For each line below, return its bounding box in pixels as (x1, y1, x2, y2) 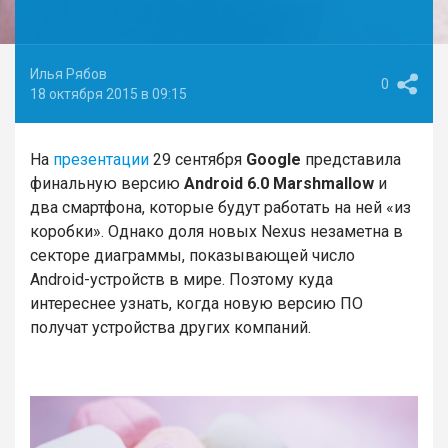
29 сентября (149, 150, 246, 169)
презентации (53, 150, 149, 169)
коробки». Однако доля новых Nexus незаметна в (30, 222, 403, 241)
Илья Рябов (30, 66, 107, 82)
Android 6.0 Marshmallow (184, 174, 374, 193)
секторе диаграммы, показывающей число (30, 246, 355, 265)
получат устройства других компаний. (30, 318, 311, 337)
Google (246, 150, 301, 169)
